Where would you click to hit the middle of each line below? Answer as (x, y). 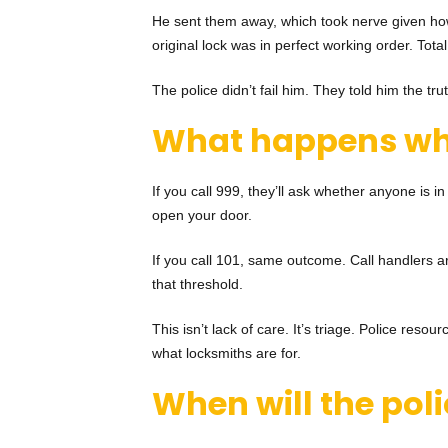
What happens (278, 141)
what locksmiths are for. (226, 353)
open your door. (202, 215)
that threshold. (197, 284)
